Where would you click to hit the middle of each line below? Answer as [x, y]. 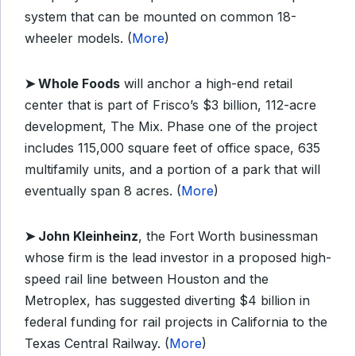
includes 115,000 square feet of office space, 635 [172, 148]
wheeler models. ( [78, 38]
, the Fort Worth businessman [228, 236]
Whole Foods [79, 83]
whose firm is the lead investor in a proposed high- [178, 257]
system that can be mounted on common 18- [161, 17]
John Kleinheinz [88, 236]
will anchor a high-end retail [206, 83]
